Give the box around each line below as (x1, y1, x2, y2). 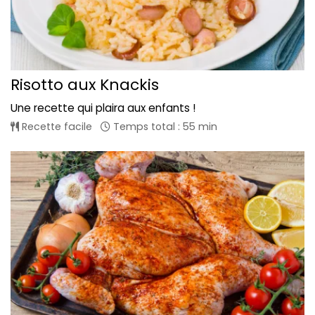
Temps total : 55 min (110, 120, 217, 134)
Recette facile (19, 120, 92, 134)
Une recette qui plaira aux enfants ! (11, 101, 195, 116)
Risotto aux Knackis (11, 74, 159, 96)
